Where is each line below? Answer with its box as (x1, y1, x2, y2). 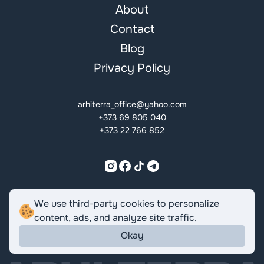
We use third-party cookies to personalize (34, 197, 220, 210)
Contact (110, 22, 154, 37)
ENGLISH (114, 197, 145, 207)
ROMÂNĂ (83, 197, 114, 207)
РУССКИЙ (146, 197, 181, 207)
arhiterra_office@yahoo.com (78, 99, 186, 110)
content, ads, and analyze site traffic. (34, 212, 197, 225)
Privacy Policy (94, 61, 170, 76)
